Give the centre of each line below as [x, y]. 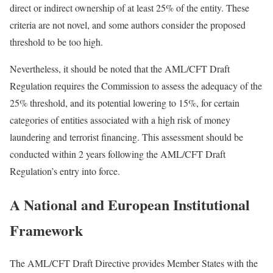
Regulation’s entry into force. [65, 171]
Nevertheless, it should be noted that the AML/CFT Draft [120, 68]
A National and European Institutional [130, 204]
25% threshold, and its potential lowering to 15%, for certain [125, 102]
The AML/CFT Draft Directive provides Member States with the [134, 263]
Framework [46, 230]
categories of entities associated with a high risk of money [120, 119]
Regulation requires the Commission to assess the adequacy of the [136, 85]
